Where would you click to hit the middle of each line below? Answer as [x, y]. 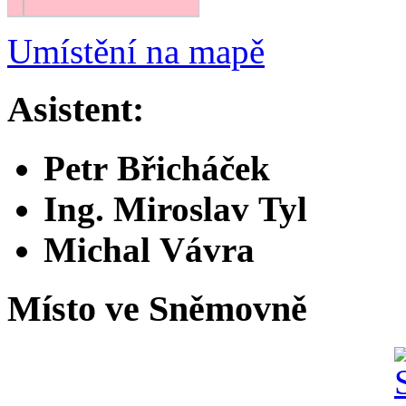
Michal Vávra [149, 250]
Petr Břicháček [157, 169]
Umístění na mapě [136, 51]
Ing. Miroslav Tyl [175, 209]
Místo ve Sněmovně [157, 308]
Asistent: [76, 110]
